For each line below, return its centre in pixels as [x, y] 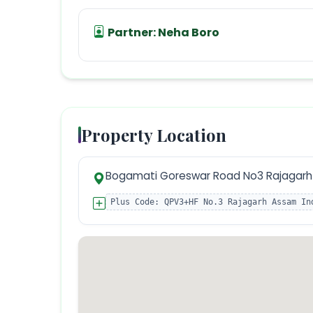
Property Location [154, 135]
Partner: [132, 33]
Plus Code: [137, 202]
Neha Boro [189, 33]
